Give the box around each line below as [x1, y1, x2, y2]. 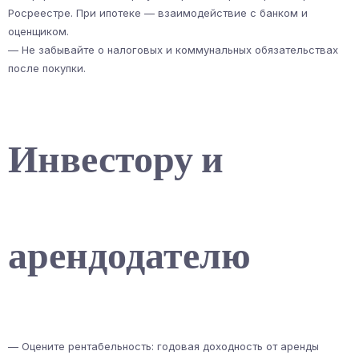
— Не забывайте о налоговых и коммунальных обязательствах [8, 42, 338, 56]
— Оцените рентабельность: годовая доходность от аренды [8, 340, 319, 353]
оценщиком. [8, 24, 69, 38]
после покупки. [8, 61, 86, 75]
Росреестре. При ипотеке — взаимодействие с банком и [8, 6, 308, 19]
